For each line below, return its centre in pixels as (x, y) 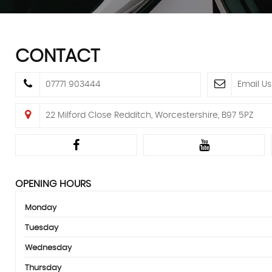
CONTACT (57, 56)
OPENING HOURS (53, 184)
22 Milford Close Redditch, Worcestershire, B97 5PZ (149, 115)
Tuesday (42, 228)
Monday (41, 208)
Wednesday (48, 248)
